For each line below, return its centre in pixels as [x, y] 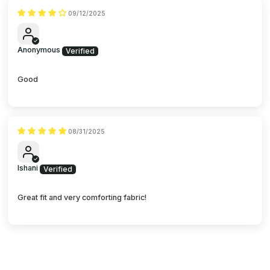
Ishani [28, 168]
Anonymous [39, 49]
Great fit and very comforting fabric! [82, 197]
